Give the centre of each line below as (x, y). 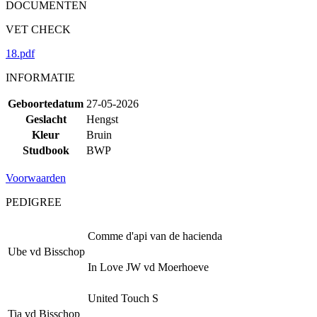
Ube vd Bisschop (46, 251)
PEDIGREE (34, 202)
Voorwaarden (36, 178)
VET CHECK (38, 29)
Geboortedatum (46, 103)
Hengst (102, 119)
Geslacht (46, 119)
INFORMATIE (40, 77)
